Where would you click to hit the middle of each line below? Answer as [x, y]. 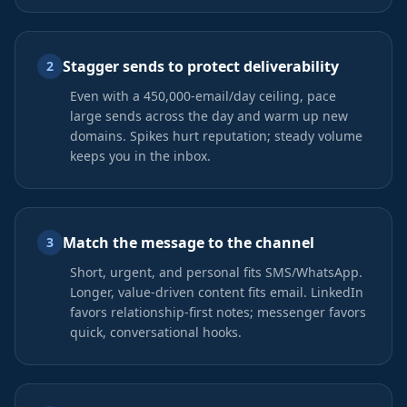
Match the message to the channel [189, 243]
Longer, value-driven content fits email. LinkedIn [217, 292]
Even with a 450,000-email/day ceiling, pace [203, 96]
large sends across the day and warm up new [209, 116]
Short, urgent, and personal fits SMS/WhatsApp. [216, 272]
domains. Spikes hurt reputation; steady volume [216, 136]
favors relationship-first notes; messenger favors [218, 312]
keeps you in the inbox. [140, 156]
